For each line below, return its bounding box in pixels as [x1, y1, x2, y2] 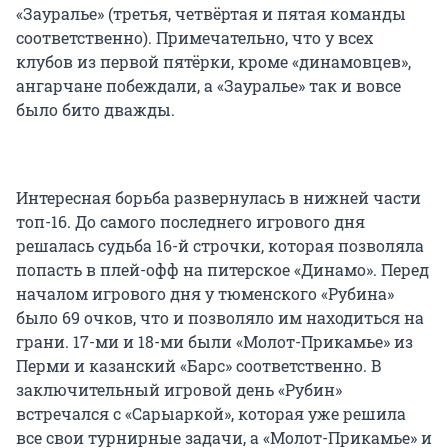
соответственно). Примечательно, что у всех [16, 26, 373, 48]
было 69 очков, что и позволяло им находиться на [16, 306, 424, 328]
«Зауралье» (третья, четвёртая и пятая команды [16, 2, 406, 24]
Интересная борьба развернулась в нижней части [16, 186, 421, 208]
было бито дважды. [16, 98, 175, 120]
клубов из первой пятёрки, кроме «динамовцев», [16, 50, 411, 72]
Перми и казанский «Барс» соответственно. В [16, 354, 382, 376]
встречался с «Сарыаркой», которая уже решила [16, 402, 406, 424]
